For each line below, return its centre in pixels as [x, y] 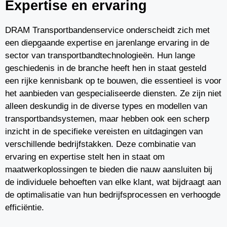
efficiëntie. [25, 207]
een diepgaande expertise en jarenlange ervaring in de [107, 43]
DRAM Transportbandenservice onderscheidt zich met [107, 30]
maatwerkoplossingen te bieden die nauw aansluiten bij [109, 169]
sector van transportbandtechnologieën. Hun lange [100, 55]
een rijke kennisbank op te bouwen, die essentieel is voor [113, 81]
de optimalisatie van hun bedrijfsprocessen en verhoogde [113, 195]
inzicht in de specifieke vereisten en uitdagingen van [104, 131]
